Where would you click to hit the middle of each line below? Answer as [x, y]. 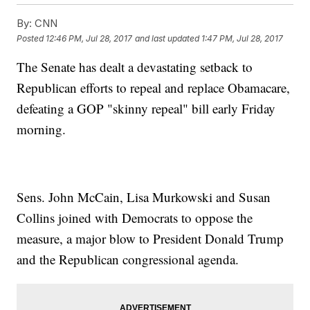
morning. [42, 129]
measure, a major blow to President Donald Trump [151, 239]
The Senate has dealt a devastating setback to [135, 67]
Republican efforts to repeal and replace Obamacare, [154, 88]
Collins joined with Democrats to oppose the [135, 218]
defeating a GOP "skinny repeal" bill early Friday [146, 109]
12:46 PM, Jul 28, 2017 [89, 38]
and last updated [167, 38]
